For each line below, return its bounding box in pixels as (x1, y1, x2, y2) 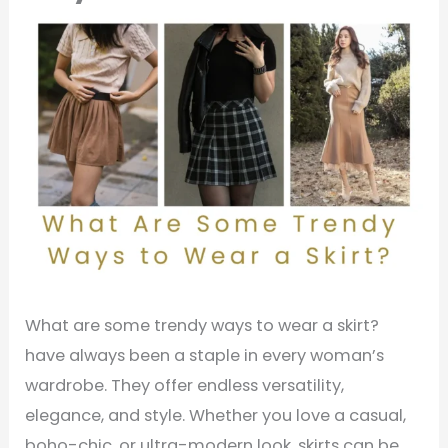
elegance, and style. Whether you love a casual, (25, 403, 407, 427)
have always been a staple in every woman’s (25, 343, 385, 367)
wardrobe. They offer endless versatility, (25, 373, 345, 397)
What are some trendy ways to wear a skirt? (25, 313, 380, 337)
